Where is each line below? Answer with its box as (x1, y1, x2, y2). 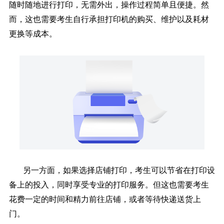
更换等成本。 (8, 29, 57, 38)
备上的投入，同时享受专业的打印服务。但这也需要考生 (8, 180, 209, 189)
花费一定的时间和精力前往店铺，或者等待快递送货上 (8, 194, 201, 203)
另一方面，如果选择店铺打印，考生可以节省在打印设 (22, 165, 215, 174)
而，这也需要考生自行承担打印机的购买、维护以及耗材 (8, 14, 209, 23)
